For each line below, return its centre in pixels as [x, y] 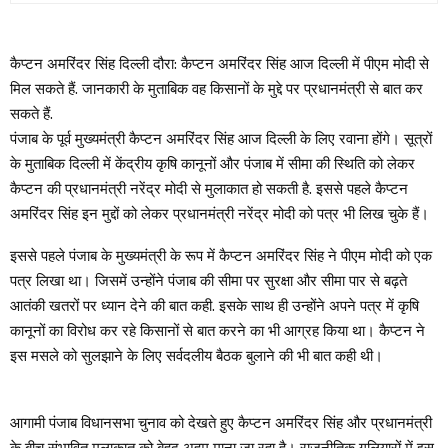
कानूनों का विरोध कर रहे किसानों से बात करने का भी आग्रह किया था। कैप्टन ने [217, 330]
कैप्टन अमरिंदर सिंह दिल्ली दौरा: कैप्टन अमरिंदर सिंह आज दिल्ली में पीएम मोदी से [219, 63]
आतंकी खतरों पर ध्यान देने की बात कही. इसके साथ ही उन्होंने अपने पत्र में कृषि [214, 305]
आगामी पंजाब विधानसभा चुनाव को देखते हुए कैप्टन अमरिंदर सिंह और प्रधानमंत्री [221, 422]
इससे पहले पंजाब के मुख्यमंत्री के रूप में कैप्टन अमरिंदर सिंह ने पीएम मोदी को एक [221, 255]
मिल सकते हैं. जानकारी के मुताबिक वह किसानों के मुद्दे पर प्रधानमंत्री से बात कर [216, 88]
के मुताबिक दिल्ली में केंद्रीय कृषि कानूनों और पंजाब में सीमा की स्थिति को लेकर [212, 163]
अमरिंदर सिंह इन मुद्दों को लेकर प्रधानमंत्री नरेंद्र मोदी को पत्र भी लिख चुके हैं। [219, 213]
